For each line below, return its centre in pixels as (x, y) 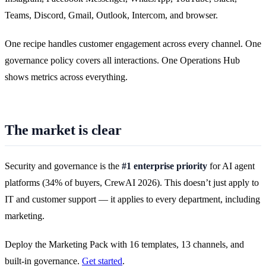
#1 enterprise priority (164, 166)
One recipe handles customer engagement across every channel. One (133, 44)
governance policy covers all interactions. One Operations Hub (122, 61)
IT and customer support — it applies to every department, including (132, 199)
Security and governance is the (63, 166)
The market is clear (63, 130)
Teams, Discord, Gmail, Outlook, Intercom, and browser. (111, 15)
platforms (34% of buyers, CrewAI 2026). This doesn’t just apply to (132, 182)
